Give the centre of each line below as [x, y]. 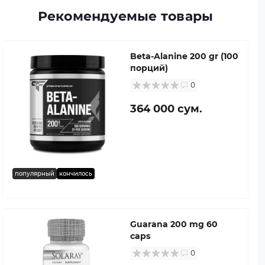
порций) [149, 68]
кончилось [76, 173]
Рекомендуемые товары [125, 16]
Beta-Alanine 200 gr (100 [184, 56]
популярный [35, 173]
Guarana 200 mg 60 [174, 224]
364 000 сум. [166, 109]
